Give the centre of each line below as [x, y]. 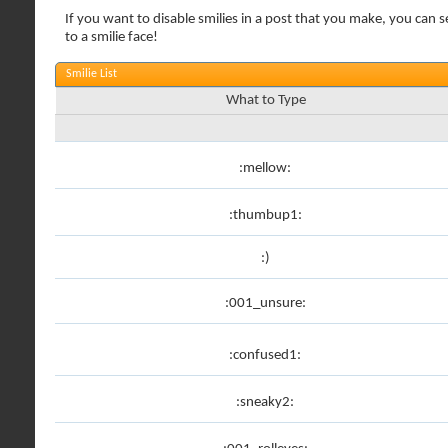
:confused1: [265, 355]
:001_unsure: [265, 303]
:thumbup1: [265, 215]
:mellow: [265, 168]
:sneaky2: [265, 402]
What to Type [265, 100]
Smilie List [91, 74]
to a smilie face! [111, 37]
